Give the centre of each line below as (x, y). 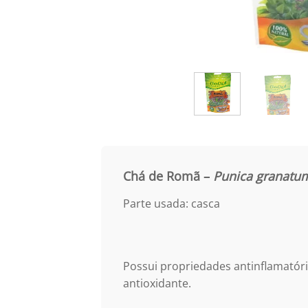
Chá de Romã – (168, 176)
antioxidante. (161, 284)
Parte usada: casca (172, 203)
